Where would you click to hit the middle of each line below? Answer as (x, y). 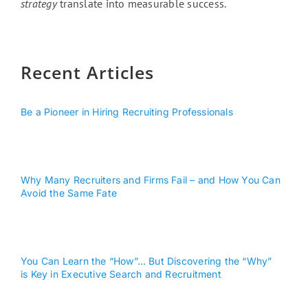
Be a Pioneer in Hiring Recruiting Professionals (126, 112)
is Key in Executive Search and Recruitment (121, 274)
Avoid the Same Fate (68, 193)
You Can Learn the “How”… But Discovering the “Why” (146, 261)
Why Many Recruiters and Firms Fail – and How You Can (150, 180)
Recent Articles (87, 73)
